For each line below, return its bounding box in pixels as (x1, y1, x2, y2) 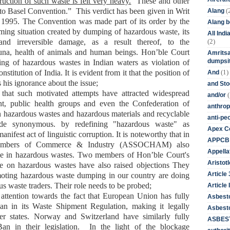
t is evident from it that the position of (67, 68, 190, 77)
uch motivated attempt (21, 88, 95, 98)
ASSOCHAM (122, 140, 169, 149)
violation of (151, 57, 190, 67)
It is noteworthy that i (116, 129, 186, 139)
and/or (207, 91, 226, 99)
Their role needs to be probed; (54, 181, 151, 190)
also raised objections (98, 160, 169, 169)
